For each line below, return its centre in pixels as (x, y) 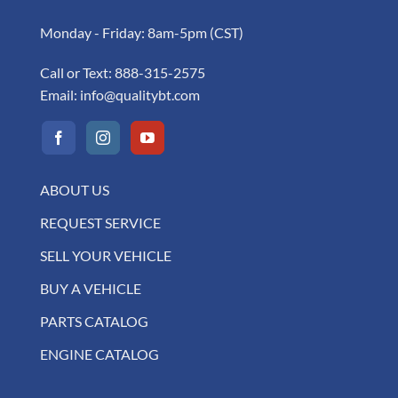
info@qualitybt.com (140, 95)
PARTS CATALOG (94, 322)
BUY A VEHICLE (91, 289)
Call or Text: (77, 73)
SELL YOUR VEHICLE (106, 256)
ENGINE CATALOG (99, 354)
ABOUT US (75, 190)
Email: (60, 95)
